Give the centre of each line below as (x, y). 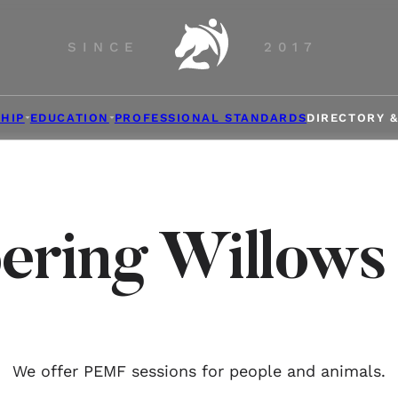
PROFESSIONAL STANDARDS (211, 118)
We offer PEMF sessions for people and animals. (199, 371)
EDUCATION (69, 118)
